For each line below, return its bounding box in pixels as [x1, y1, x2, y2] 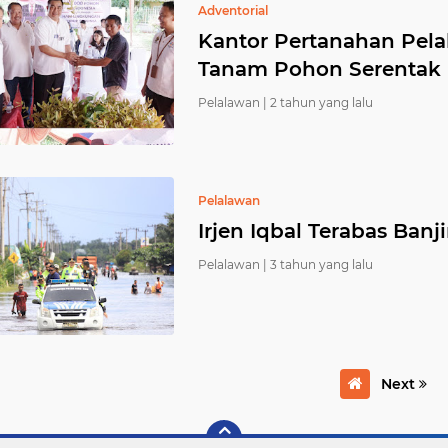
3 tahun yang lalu [270, 257, 373, 272]
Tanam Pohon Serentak [198, 57, 441, 81]
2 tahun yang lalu [270, 95, 373, 110]
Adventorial [198, 3, 268, 18]
